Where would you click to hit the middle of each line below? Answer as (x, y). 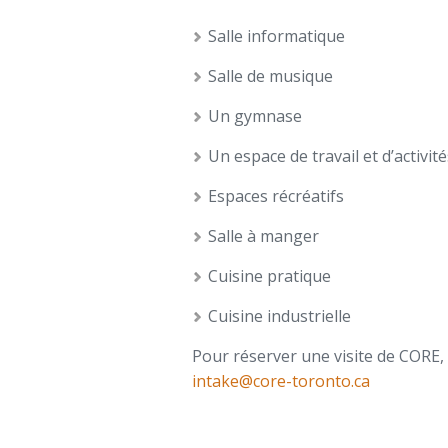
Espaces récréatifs (276, 196)
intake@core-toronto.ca (281, 381)
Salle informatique (276, 36)
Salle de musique (270, 76)
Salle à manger (263, 236)
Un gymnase (255, 116)
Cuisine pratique (269, 276)
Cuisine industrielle (279, 316)
